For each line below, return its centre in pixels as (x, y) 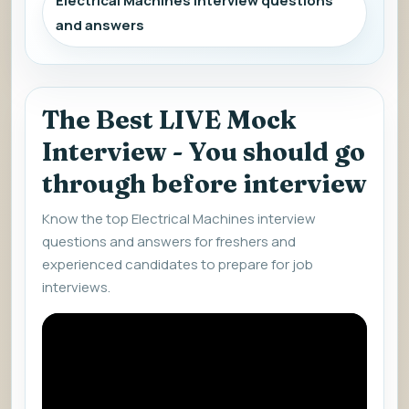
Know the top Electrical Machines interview (179, 219)
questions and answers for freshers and (169, 241)
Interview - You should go (204, 152)
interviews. (76, 287)
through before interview (204, 184)
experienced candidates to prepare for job (178, 264)
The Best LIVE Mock (169, 120)
